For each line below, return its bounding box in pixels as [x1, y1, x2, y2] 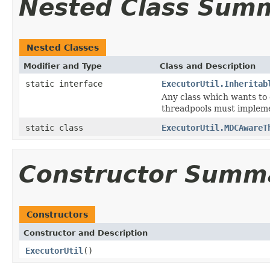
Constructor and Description [24, 228, 148, 237]
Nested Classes [27, 42, 99, 52]
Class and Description [160, 61, 256, 71]
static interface [25, 78, 107, 89]
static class [25, 122, 88, 133]
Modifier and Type [24, 61, 102, 71]
